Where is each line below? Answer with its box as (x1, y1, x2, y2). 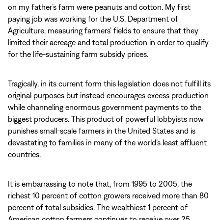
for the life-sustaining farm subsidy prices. (8, 50, 148, 58)
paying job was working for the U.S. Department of (8, 14, 178, 23)
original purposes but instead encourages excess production (8, 91, 209, 100)
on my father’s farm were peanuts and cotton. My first (8, 2, 191, 11)
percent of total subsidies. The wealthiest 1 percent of (8, 203, 188, 212)
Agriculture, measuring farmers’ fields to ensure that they (8, 26, 198, 35)
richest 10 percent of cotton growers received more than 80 (8, 191, 209, 200)
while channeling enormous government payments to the (8, 103, 201, 111)
